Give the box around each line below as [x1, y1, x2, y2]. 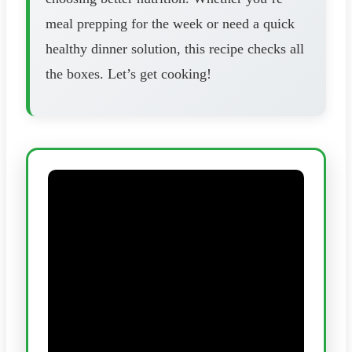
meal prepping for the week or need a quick [46, 15, 295, 31]
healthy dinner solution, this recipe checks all [46, 40, 304, 57]
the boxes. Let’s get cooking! [46, 65, 211, 82]
